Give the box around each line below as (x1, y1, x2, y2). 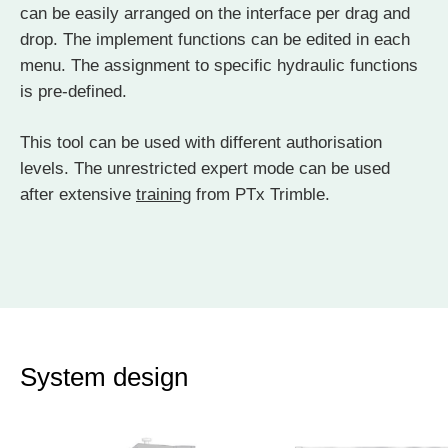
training (136, 184, 191, 204)
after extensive (20, 184, 136, 204)
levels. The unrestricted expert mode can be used (20, 158, 390, 178)
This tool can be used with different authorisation (20, 132, 382, 152)
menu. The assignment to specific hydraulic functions (20, 55, 418, 75)
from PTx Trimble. (191, 184, 330, 204)
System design (20, 362, 188, 391)
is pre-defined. (20, 81, 127, 101)
